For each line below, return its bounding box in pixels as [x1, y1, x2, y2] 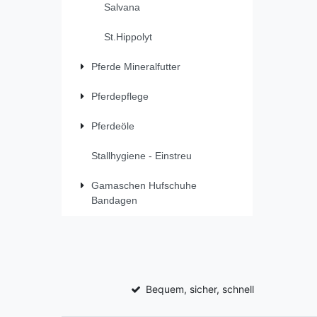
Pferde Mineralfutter [91, 61, 180, 73]
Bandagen [91, 195, 137, 207]
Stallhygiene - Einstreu [91, 150, 192, 162]
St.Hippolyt [103, 31, 152, 43]
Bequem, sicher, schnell [146, 282, 255, 295]
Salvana [103, 1, 140, 13]
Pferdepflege [91, 91, 149, 103]
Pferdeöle [91, 120, 134, 132]
